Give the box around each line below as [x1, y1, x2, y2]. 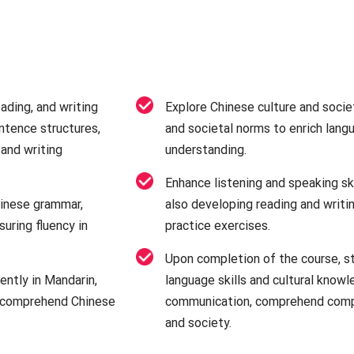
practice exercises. [165, 217, 270, 233]
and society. [165, 314, 232, 330]
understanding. [165, 141, 247, 157]
